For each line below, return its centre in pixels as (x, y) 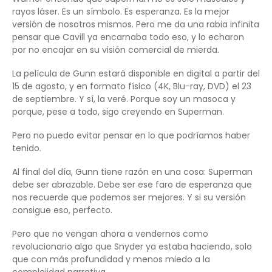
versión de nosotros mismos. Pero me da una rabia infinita (136, 24)
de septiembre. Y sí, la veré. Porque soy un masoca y (124, 99)
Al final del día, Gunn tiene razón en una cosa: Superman (132, 172)
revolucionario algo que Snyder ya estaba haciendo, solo (132, 246)
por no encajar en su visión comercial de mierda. (116, 49)
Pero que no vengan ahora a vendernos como (110, 233)
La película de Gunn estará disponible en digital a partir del (136, 73)
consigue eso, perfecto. (62, 210)
